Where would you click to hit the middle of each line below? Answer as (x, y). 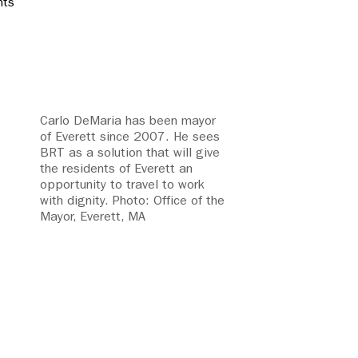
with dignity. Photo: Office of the (132, 201)
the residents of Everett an (116, 169)
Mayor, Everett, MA (93, 217)
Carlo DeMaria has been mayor (128, 121)
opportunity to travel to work (122, 185)
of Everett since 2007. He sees (130, 137)
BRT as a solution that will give (130, 153)
